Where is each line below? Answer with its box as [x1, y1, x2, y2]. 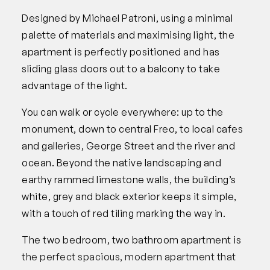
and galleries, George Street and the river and [22, 139, 235, 152]
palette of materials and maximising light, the [22, 28, 234, 41]
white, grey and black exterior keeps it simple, [22, 190, 237, 202]
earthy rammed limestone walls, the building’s [22, 173, 236, 186]
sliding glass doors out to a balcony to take [22, 62, 220, 75]
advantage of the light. [22, 79, 128, 92]
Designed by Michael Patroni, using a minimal [22, 11, 233, 24]
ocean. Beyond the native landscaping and [22, 156, 221, 169]
